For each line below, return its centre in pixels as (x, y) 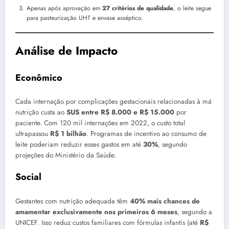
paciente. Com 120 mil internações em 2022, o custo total (100, 123)
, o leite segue (192, 8)
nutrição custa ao (41, 112)
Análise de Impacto (66, 51)
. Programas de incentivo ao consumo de (146, 134)
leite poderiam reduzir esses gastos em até (79, 145)
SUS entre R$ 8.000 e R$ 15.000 (120, 112)
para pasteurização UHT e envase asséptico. (85, 18)
